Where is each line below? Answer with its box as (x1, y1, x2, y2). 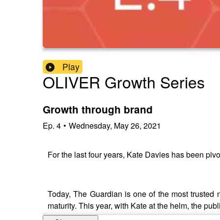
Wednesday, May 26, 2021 (69, 119, 161, 131)
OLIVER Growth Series (43, 70, 205, 93)
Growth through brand (43, 102, 153, 117)
